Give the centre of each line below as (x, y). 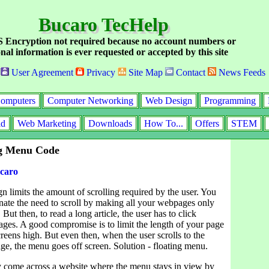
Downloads (110, 123)
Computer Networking (90, 101)
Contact (189, 72)
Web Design (169, 101)
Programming (230, 101)
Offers (207, 123)
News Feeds (241, 72)
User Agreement (41, 72)
